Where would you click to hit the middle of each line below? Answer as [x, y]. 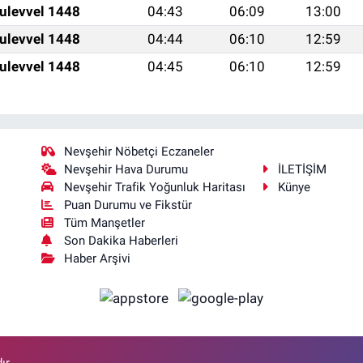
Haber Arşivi [98, 258]
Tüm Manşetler [105, 222]
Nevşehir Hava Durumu [126, 169]
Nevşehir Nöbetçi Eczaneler [139, 151]
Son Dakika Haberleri [122, 240]
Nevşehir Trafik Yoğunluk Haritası [155, 187]
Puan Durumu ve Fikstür [128, 205]
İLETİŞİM [303, 169]
